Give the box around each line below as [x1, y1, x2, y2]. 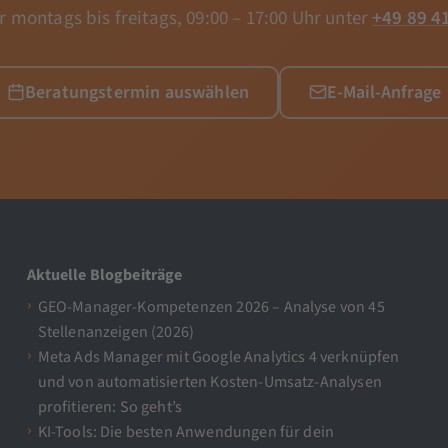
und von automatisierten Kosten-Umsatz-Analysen [37, 370, 382, 393]
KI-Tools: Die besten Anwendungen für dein [37, 420, 335, 443]
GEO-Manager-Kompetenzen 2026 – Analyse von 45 [37, 295, 385, 318]
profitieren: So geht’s [37, 395, 183, 418]
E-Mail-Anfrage [326, 79, 441, 105]
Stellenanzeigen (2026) [37, 320, 195, 343]
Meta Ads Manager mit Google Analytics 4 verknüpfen [37, 345, 400, 368]
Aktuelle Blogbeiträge [27, 264, 183, 287]
